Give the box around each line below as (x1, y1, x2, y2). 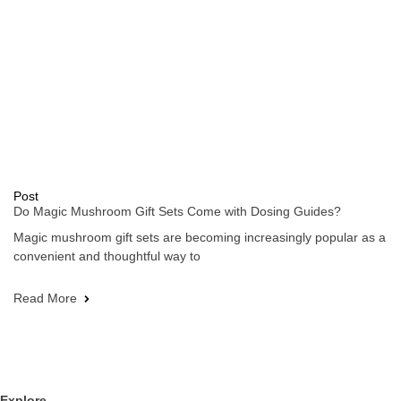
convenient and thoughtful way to (13, 249, 200, 264)
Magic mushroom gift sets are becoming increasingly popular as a (13, 230, 386, 245)
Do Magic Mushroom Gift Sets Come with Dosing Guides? (13, 204, 341, 219)
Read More (13, 291, 77, 306)
